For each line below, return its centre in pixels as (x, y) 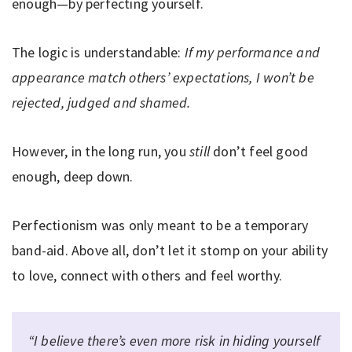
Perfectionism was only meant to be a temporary (160, 225)
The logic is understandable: (98, 52)
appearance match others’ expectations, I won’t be (163, 77)
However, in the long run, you (101, 151)
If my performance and (252, 52)
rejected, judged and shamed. (104, 102)
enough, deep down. (73, 176)
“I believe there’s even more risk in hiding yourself (174, 340)
